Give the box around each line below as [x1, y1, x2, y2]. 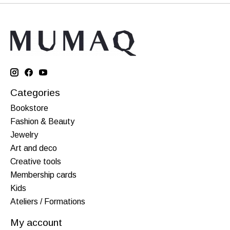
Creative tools [10, 157, 61, 166]
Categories [10, 87, 60, 99]
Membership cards [10, 170, 76, 179]
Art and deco [10, 143, 57, 152]
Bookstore [10, 103, 48, 112]
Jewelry [10, 130, 38, 139]
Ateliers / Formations [10, 197, 85, 206]
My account [10, 217, 62, 228]
